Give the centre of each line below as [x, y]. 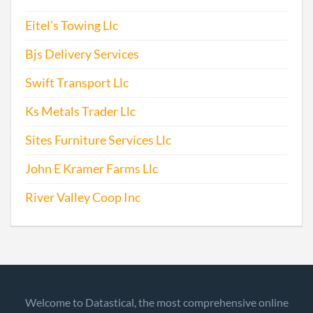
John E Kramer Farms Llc [92, 169]
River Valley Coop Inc [83, 197]
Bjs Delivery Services [82, 54]
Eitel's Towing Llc [72, 26]
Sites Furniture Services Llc [98, 140]
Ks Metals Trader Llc [80, 111]
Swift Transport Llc [77, 83]
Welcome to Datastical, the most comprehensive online [156, 302]
